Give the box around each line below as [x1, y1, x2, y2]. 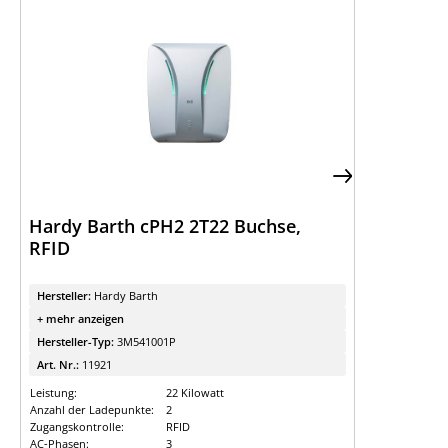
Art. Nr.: [37, 357, 82, 372]
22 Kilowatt [166, 385, 224, 400]
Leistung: [30, 385, 77, 400]
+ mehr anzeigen [37, 311, 124, 326]
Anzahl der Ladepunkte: [30, 402, 154, 417]
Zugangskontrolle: [30, 419, 124, 434]
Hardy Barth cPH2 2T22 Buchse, [29, 214, 301, 238]
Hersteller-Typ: [37, 334, 117, 349]
